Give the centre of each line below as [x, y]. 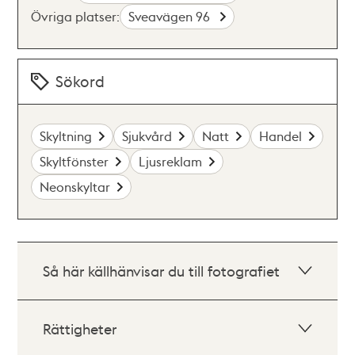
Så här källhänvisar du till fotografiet [162, 271]
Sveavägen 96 [171, 16]
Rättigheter [80, 328]
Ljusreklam [171, 161]
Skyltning [66, 136]
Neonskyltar [75, 187]
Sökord [80, 81]
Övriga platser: [76, 16]
